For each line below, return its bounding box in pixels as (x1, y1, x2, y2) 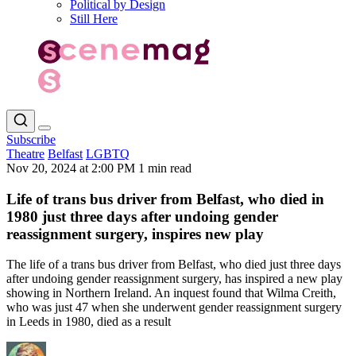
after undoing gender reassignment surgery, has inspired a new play (6, 272, 342, 286)
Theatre (6, 146, 44, 161)
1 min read (138, 161, 192, 175)
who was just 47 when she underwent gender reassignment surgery (6, 300, 342, 315)
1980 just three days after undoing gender (6, 207, 278, 225)
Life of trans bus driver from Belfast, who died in (6, 190, 324, 207)
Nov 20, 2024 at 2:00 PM (6, 161, 138, 175)
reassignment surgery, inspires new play (6, 225, 264, 242)
